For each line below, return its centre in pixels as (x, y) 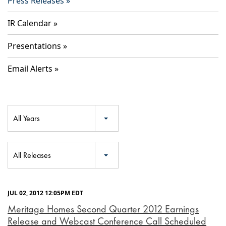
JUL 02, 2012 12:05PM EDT (45, 193)
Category (20, 146)
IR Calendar (30, 23)
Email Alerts (30, 69)
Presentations (34, 46)
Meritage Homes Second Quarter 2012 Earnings (103, 209)
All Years (26, 119)
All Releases (32, 155)
